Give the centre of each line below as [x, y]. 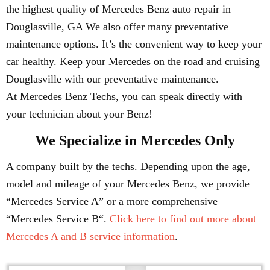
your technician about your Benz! [79, 114]
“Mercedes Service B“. [58, 219]
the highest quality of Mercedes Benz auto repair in [118, 9]
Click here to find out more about [183, 219]
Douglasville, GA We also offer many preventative [117, 27]
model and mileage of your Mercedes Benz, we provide [128, 184]
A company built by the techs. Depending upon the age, [128, 166]
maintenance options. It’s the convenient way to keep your [134, 44]
